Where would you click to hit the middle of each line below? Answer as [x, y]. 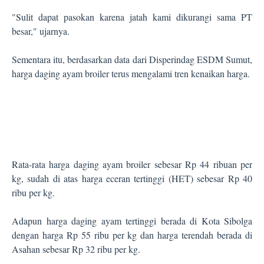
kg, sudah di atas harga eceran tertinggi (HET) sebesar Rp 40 [132, 178]
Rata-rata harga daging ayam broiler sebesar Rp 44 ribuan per [132, 164]
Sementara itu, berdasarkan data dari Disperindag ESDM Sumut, [132, 59]
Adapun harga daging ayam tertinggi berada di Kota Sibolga [132, 221]
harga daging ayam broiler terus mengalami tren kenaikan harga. [131, 73]
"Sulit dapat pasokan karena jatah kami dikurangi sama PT [132, 17]
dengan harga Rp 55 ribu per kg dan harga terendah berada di [132, 235]
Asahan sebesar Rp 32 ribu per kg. [76, 249]
